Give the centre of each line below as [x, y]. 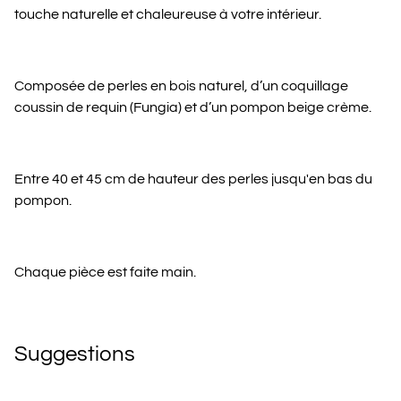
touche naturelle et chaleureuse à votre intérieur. [168, 14]
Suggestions [75, 354]
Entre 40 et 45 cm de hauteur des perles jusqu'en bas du [193, 179]
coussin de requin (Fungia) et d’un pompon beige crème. [193, 107]
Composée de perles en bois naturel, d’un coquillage [181, 86]
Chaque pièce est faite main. [105, 272]
